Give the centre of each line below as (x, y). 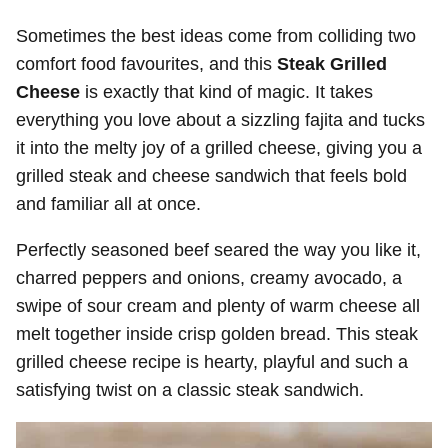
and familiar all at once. (108, 204)
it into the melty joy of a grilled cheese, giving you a (219, 148)
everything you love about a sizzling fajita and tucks (220, 120)
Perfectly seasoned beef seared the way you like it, (218, 250)
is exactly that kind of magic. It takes (226, 92)
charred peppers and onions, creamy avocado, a (209, 278)
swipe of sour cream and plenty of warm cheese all (218, 306)
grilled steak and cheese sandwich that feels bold (211, 176)
